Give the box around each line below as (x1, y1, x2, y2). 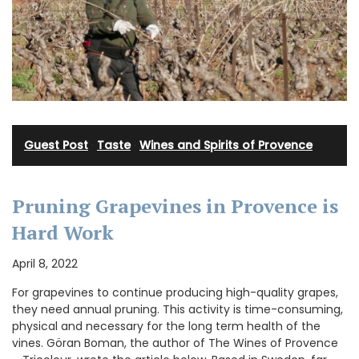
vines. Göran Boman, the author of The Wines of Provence (12, 334, 338, 351)
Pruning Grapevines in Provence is (12, 192, 338, 219)
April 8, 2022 (12, 255, 78, 272)
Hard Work (12, 219, 114, 245)
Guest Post (24, 136, 88, 153)
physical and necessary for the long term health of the (12, 317, 321, 334)
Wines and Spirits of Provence (139, 136, 313, 153)
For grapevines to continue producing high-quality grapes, (12, 284, 338, 301)
